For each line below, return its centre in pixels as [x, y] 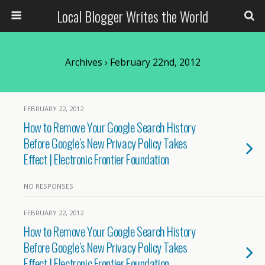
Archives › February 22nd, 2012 [132, 62]
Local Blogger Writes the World [132, 16]
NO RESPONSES [49, 186]
